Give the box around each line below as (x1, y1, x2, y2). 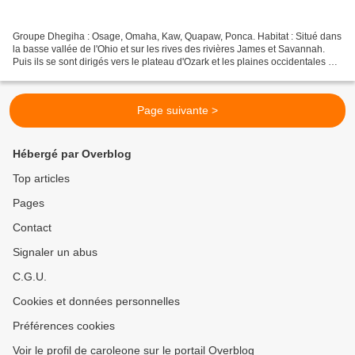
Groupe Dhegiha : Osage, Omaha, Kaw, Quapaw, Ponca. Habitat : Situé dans (13, 31, 342, 43)
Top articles (13, 172, 70, 185)
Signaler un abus (13, 246, 97, 259)
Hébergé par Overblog (13, 147, 132, 161)
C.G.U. (13, 270, 47, 284)
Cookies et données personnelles (13, 295, 180, 308)
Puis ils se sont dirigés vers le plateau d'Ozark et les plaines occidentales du (13, 56, 339, 68)
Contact (13, 221, 52, 235)
